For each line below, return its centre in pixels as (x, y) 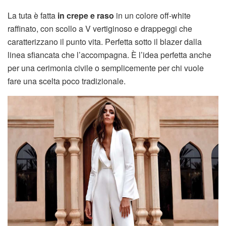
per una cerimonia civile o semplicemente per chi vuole (106, 68)
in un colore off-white (152, 16)
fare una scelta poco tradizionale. (67, 81)
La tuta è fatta (32, 16)
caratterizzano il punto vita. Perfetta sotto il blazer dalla (105, 42)
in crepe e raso (85, 16)
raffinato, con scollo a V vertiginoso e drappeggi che (100, 29)
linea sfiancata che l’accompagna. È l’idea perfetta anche (109, 55)
